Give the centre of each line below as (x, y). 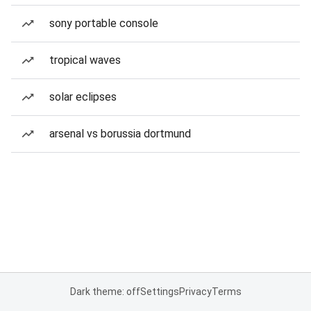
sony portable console (104, 23)
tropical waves (85, 60)
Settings (159, 292)
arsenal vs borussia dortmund (120, 134)
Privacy (195, 292)
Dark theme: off (105, 292)
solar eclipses (83, 97)
